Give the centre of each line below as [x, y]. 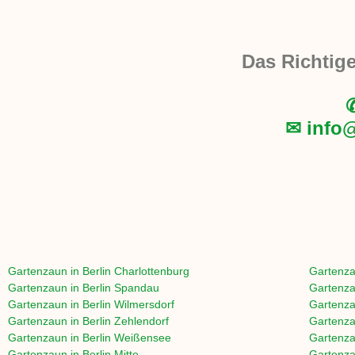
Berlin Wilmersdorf [128, 305]
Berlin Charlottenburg [136, 271]
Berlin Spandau [121, 288]
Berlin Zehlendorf [126, 321]
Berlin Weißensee [127, 338]
